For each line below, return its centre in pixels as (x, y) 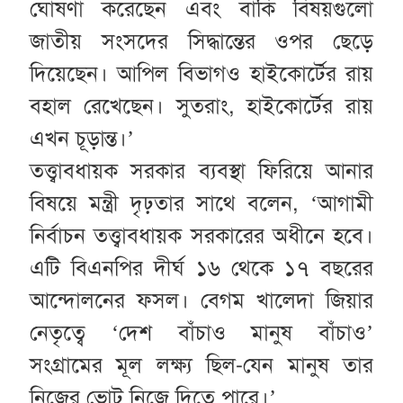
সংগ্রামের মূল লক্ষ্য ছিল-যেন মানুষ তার (201, 366)
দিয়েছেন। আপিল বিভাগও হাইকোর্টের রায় (201, 74)
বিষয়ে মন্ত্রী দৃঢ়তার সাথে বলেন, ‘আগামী (201, 204)
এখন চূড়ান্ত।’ (81, 139)
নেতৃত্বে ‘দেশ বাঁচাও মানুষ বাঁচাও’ (201, 333)
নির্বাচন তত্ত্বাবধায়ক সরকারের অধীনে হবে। (201, 236)
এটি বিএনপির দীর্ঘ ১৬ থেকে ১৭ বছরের (201, 269)
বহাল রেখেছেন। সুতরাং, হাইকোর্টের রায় (201, 107)
